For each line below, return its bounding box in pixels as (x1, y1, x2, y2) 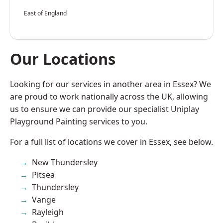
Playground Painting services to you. (10, 115, 147, 127)
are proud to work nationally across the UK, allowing (10, 91, 208, 102)
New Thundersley (32, 156, 98, 168)
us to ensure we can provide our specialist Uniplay (10, 103, 199, 114)
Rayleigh (32, 206, 64, 218)
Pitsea (32, 169, 55, 180)
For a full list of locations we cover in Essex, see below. (10, 136, 213, 147)
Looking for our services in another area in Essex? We (10, 78, 211, 90)
